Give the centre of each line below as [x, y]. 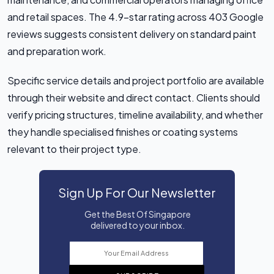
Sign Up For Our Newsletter [137, 192]
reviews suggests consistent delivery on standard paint [132, 34]
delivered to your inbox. [137, 225]
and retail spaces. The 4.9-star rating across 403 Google [135, 17]
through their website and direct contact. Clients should [134, 97]
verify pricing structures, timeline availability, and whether [135, 114]
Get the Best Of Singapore [137, 214]
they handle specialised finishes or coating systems [123, 131]
